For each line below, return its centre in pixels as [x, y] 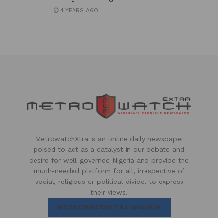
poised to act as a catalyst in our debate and [109, 150]
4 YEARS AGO [78, 10]
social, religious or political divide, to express [109, 182]
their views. [109, 192]
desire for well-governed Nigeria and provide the [109, 160]
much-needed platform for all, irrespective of [109, 171]
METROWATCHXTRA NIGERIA [109, 207]
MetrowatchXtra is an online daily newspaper [109, 139]
